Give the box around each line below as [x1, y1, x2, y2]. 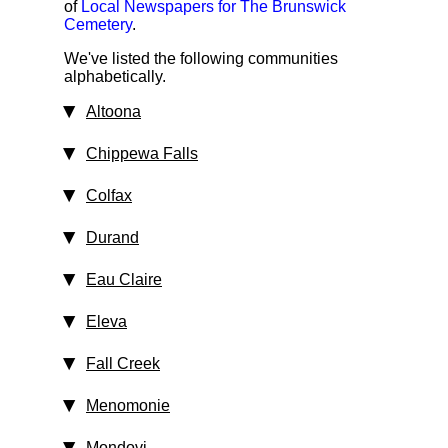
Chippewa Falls [86, 145, 198, 162]
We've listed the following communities [64, 50, 338, 67]
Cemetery [64, 16, 132, 33]
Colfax [86, 187, 132, 204]
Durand [86, 229, 139, 246]
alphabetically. [64, 68, 166, 85]
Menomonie [86, 397, 170, 414]
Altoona [86, 103, 141, 120]
